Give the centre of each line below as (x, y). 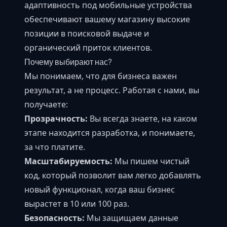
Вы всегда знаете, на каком (142, 118)
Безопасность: (54, 218)
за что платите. (55, 147)
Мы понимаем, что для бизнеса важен (101, 76)
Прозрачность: (56, 118)
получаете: (46, 104)
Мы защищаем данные (131, 218)
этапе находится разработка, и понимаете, (110, 133)
